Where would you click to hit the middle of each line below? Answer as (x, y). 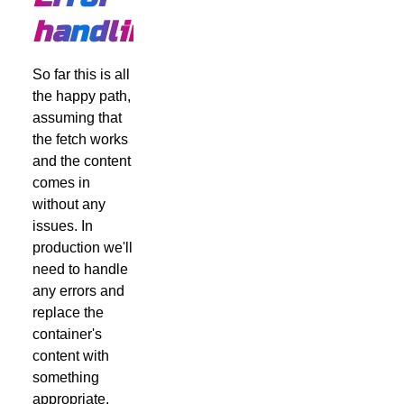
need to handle (80, 269)
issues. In (62, 225)
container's (67, 334)
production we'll (82, 247)
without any (69, 204)
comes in (61, 182)
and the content (81, 161)
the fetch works (80, 139)
